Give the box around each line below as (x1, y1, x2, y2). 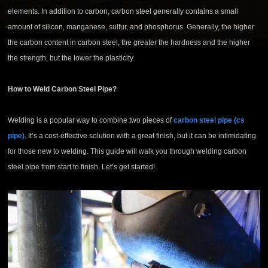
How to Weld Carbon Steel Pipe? (8, 85, 117, 94)
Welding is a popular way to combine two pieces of (8, 116, 174, 125)
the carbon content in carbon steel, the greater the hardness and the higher (8, 38, 251, 47)
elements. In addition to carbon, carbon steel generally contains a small (8, 7, 239, 16)
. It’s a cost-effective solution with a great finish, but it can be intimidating (25, 132, 257, 141)
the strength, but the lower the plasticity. (8, 54, 135, 63)
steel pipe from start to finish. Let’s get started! (8, 163, 156, 172)
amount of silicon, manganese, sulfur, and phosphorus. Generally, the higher (8, 23, 255, 32)
